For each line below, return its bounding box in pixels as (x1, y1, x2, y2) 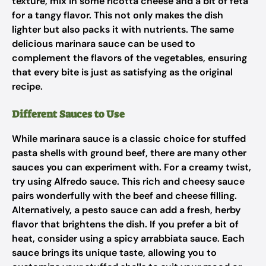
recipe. (12, 80, 43, 93)
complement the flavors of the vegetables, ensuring (12, 52, 247, 64)
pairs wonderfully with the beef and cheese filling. (12, 189, 237, 202)
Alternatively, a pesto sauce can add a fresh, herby (12, 204, 240, 216)
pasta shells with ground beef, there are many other (12, 147, 246, 159)
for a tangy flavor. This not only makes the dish (12, 9, 223, 21)
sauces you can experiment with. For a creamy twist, (12, 161, 251, 173)
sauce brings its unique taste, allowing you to (12, 246, 217, 259)
